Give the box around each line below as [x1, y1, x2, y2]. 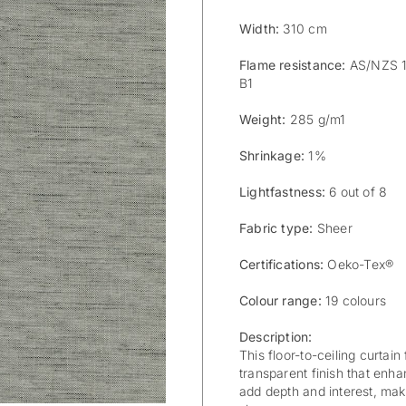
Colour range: [239, 293, 322, 309]
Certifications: [239, 256, 324, 273]
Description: [239, 329, 313, 345]
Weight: [239, 111, 286, 128]
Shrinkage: [239, 148, 305, 164]
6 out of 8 [324, 184, 388, 200]
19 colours [321, 293, 387, 309]
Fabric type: [239, 220, 314, 237]
